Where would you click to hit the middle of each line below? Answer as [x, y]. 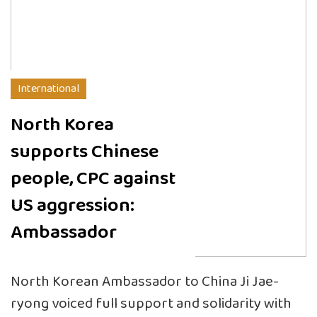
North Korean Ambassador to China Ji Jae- [145, 282]
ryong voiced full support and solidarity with [151, 304]
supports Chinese [85, 151]
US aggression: [73, 205]
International [48, 88]
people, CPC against [93, 178]
